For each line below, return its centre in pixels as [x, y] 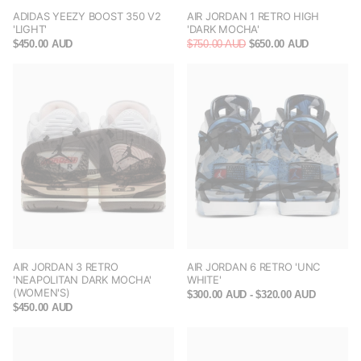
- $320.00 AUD [281, 295]
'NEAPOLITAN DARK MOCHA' [83, 280]
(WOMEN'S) [41, 293]
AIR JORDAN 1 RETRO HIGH [253, 17]
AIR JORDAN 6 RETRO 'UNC [254, 267]
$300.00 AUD [217, 295]
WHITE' [204, 280]
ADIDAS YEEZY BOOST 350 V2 [87, 17]
